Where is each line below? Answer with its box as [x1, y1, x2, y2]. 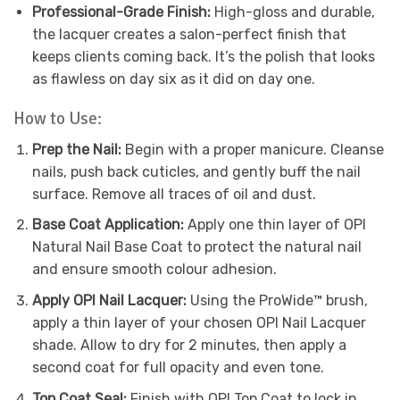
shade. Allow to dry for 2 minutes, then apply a [31, 337, 346, 354]
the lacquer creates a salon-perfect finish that [31, 25, 346, 43]
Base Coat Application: [31, 216, 187, 234]
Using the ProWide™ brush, [189, 292, 368, 310]
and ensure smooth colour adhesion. [31, 261, 277, 279]
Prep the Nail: [31, 140, 125, 158]
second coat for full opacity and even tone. [31, 359, 324, 377]
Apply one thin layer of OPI [187, 216, 366, 234]
